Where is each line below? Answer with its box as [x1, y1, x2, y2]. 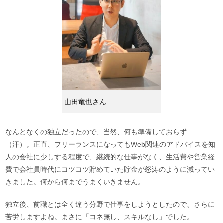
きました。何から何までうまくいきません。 [5, 177, 145, 186]
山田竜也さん [64, 97, 106, 106]
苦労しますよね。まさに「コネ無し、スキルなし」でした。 [5, 212, 194, 221]
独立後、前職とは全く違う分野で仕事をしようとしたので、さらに [5, 200, 215, 208]
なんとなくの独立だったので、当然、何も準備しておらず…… [5, 127, 201, 136]
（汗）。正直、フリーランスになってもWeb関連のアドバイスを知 [5, 140, 216, 148]
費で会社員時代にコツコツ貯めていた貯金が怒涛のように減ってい [5, 165, 215, 173]
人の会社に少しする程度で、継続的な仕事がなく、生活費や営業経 [5, 152, 215, 161]
